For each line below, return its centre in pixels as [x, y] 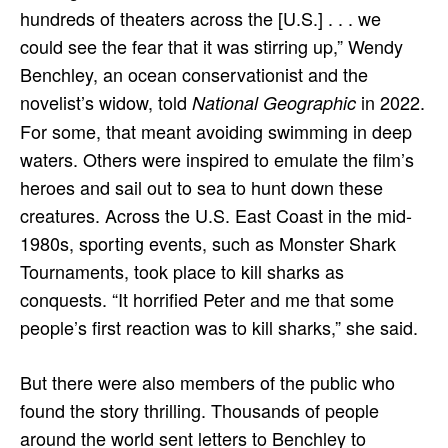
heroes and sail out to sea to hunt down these [201, 186]
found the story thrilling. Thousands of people [199, 409]
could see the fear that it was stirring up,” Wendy [211, 45]
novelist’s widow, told [106, 101]
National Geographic [276, 102]
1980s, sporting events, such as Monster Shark [208, 242]
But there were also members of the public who [207, 381]
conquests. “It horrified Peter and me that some [207, 298]
